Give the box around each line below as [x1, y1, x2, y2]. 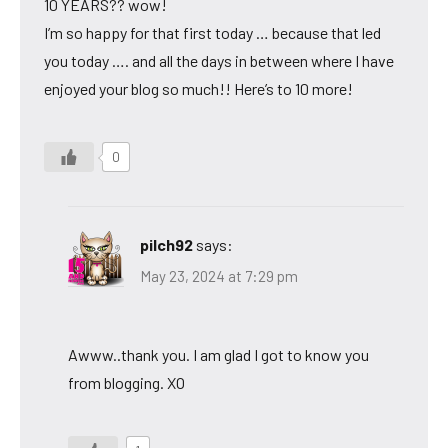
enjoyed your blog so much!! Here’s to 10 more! [44, 78, 353, 98]
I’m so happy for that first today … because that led [44, 22, 381, 42]
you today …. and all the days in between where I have [44, 50, 394, 70]
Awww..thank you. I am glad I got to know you [68, 345, 369, 365]
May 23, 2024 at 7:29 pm [140, 267, 298, 286]
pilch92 [140, 234, 193, 254]
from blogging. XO [68, 373, 185, 393]
